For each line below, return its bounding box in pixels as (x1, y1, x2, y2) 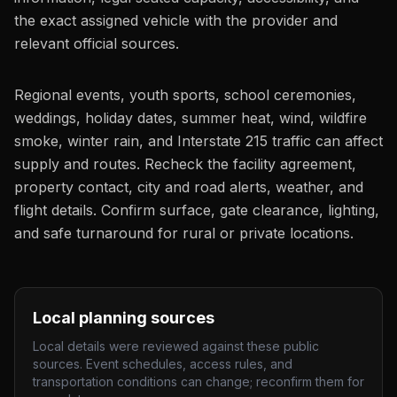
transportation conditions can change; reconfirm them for (33, 374, 364, 389)
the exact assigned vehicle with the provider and (14, 12, 338, 29)
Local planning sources (33, 308, 214, 327)
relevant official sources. (14, 35, 179, 52)
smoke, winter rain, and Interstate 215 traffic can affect (14, 132, 383, 150)
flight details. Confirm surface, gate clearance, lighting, (14, 201, 379, 219)
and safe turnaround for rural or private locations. (14, 224, 354, 242)
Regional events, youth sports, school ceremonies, (14, 86, 356, 104)
